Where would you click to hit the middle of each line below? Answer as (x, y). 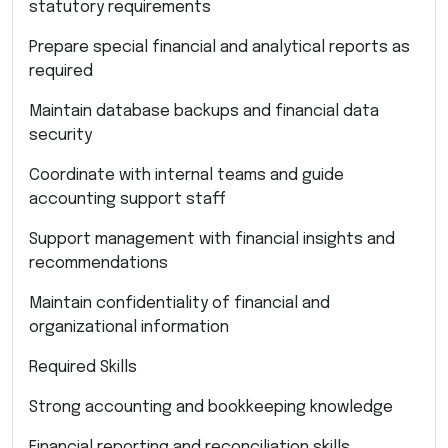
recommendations (98, 263)
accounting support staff (127, 199)
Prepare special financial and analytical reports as (219, 47)
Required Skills (83, 367)
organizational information (129, 327)
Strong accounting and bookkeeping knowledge (211, 407)
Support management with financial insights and (212, 239)
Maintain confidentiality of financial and (179, 303)
